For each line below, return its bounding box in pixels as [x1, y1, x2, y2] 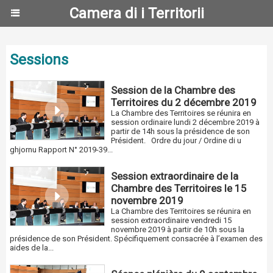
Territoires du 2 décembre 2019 [111, 96, 257, 108]
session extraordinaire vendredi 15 [111, 216, 232, 225]
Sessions [10, 51, 68, 68]
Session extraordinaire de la [111, 170, 239, 182]
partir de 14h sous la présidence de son [111, 127, 250, 136]
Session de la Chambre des [111, 84, 236, 96]
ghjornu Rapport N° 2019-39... [10, 145, 113, 154]
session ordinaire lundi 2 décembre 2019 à [111, 118, 260, 127]
